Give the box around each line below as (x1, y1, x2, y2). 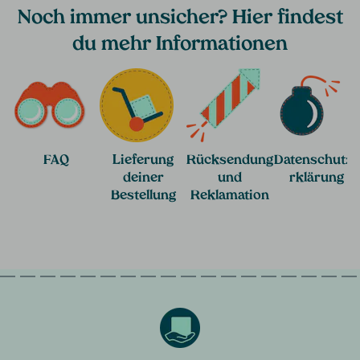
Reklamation (190, 189, 269, 202)
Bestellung (110, 189, 176, 202)
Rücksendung (186, 153, 273, 167)
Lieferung (112, 153, 174, 167)
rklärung (289, 171, 344, 185)
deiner (122, 171, 164, 185)
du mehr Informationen (72, 35, 288, 55)
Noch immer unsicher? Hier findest (17, 8, 343, 28)
